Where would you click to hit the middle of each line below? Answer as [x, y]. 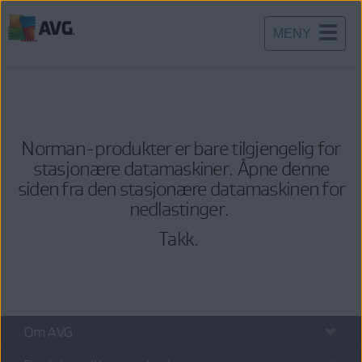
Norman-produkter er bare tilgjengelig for [181, 148]
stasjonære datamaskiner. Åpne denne [181, 168]
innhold [29, 85]
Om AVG [48, 332]
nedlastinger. [181, 209]
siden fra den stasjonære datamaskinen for [181, 189]
